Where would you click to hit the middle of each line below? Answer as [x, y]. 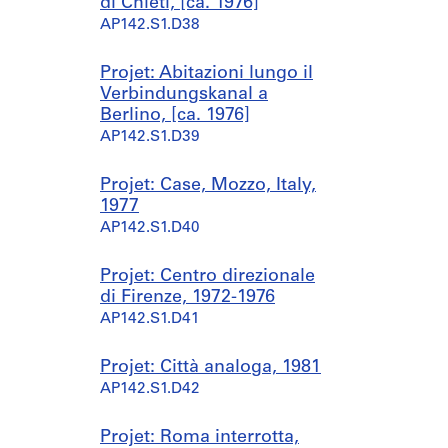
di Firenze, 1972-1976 [187, 297]
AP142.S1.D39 [150, 137]
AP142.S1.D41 [150, 319]
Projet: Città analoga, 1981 [210, 367]
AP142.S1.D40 [150, 228]
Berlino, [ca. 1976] [175, 115]
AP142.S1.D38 [150, 25]
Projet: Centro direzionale [207, 276]
